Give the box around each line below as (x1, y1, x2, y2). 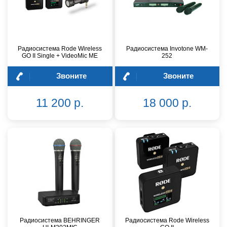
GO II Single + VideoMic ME (22, 52, 98, 60)
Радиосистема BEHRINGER (20, 217, 100, 224)
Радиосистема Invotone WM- (126, 45, 208, 53)
